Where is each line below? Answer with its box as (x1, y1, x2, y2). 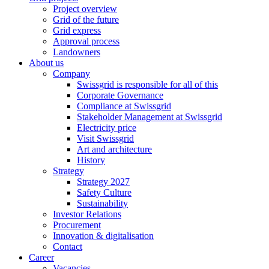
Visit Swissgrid (77, 133, 134, 144)
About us (29, 57, 64, 68)
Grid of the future (53, 14, 119, 25)
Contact (53, 241, 82, 252)
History (77, 154, 105, 165)
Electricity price (77, 122, 136, 133)
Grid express (53, 25, 101, 35)
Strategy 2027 (77, 176, 130, 187)
